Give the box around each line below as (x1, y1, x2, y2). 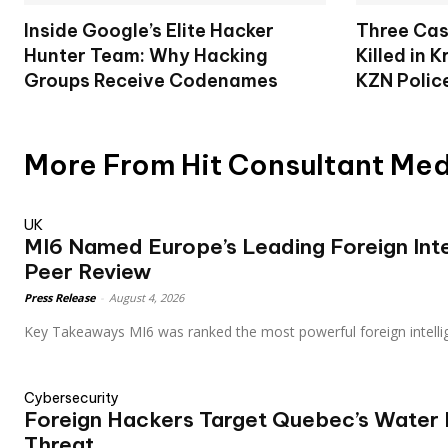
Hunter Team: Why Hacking (24, 44, 268, 68)
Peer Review (24, 258, 151, 286)
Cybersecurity (24, 389, 119, 408)
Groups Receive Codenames (24, 69, 278, 93)
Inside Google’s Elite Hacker (24, 19, 274, 43)
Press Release (24, 290, 95, 306)
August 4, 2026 (109, 290, 184, 306)
